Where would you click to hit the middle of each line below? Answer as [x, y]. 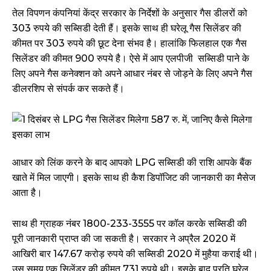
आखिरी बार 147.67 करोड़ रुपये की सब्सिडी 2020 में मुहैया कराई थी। [135, 254]
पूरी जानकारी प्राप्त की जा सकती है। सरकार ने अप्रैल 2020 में [124, 239]
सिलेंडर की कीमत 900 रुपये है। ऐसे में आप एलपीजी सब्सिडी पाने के [131, 59]
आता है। [27, 193]
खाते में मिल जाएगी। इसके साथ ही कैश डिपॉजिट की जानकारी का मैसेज [134, 178]
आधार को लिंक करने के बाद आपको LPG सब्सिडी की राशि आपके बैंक [132, 163]
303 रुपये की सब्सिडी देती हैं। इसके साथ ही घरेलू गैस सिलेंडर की [127, 28]
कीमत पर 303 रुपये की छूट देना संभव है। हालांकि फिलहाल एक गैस [129, 44]
